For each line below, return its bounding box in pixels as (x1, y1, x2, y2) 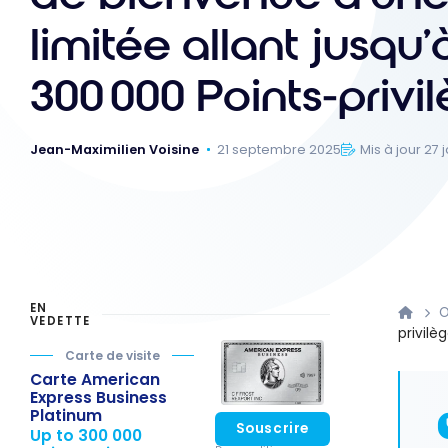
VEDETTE (30, 313, 91, 330)
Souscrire (235, 419, 309, 439)
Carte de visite (64, 346, 160, 364)
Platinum (30, 404, 102, 426)
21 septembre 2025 (217, 140, 342, 158)
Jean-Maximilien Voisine (30, 140, 199, 158)
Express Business (30, 386, 167, 408)
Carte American (30, 368, 160, 390)
